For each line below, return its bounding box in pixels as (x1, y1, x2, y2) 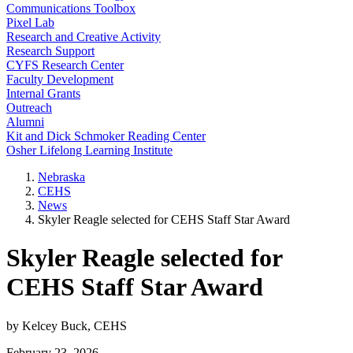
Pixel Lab (6, 16, 54, 29)
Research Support (6, 44, 95, 58)
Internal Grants (6, 87, 80, 100)
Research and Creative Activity (6, 30, 161, 43)
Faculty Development (6, 72, 113, 86)
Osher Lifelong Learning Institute (6, 143, 173, 157)
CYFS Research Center (6, 58, 124, 72)
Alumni (6, 115, 44, 128)
